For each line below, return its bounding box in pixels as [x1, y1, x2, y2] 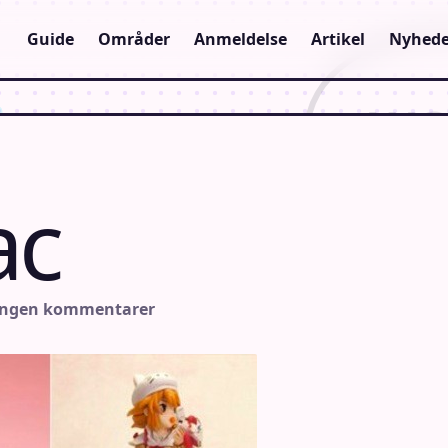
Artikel [311, 27, 365, 50]
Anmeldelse [194, 27, 287, 50]
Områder [98, 27, 170, 50]
